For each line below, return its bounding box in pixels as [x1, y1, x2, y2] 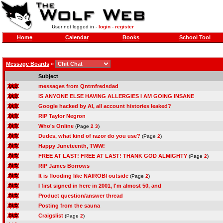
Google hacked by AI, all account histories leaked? [38, 103, 171, 109]
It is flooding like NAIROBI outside [38, 173, 128, 179]
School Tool [179, 34, 211, 40]
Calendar [65, 34, 89, 40]
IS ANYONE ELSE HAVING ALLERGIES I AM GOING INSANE [38, 93, 194, 99]
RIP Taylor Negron [38, 113, 86, 119]
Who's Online [38, 123, 74, 129]
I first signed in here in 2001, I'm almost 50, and [38, 183, 161, 189]
